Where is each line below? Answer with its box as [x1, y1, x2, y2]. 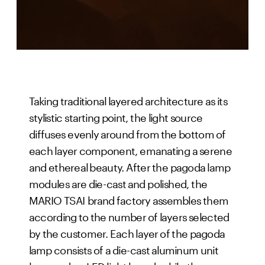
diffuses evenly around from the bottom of [29, 124, 226, 141]
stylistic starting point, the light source [29, 108, 203, 124]
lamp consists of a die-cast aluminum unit [29, 240, 218, 257]
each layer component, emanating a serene [29, 141, 232, 157]
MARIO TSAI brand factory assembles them [29, 190, 228, 207]
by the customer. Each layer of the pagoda [29, 224, 225, 240]
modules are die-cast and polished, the [29, 174, 208, 190]
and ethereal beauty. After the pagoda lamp [29, 157, 230, 174]
